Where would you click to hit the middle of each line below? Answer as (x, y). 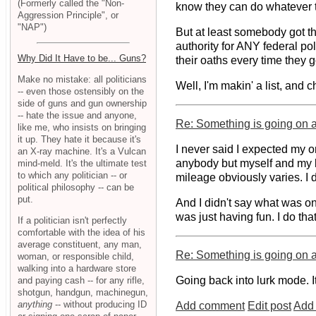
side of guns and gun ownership (82, 104)
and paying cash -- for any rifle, (81, 280)
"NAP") (32, 27)
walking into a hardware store (77, 268)
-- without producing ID (99, 304)
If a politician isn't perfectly (72, 220)
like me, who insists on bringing (82, 128)
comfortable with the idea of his (81, 232)
